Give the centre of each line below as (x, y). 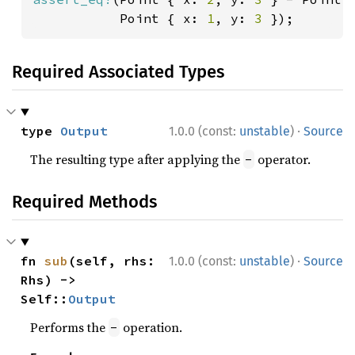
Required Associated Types (118, 72)
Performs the (70, 327)
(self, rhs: (112, 261)
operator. (283, 159)
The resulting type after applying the (137, 159)
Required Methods (84, 202)
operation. (151, 327)
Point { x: (120, 18)
